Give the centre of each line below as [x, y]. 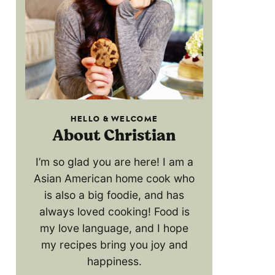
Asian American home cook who [114, 178]
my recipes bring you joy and [114, 244]
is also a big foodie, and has [114, 195]
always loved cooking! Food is [114, 211]
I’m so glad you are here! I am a [114, 161]
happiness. [114, 261]
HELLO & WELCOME [114, 119]
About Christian [114, 135]
